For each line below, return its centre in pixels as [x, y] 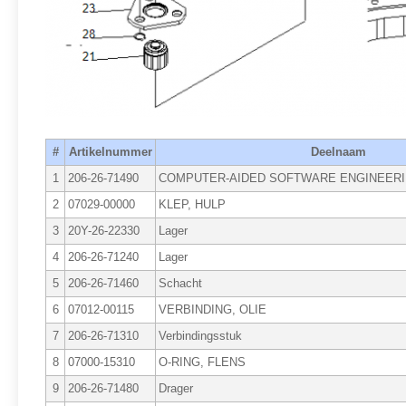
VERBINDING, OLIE [213, 309]
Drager [176, 388]
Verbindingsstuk [200, 336]
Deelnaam [338, 152]
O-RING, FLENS [202, 362]
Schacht [180, 283]
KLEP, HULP [192, 204]
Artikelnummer [110, 152]
